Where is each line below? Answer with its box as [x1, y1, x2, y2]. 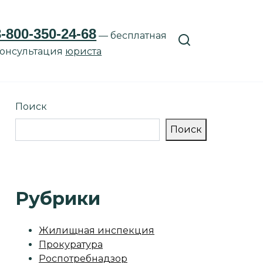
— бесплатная [96, 30, 167, 41]
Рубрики [15, 187, 100, 210]
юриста [65, 46, 102, 57]
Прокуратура [39, 239, 103, 250]
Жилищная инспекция [39, 225, 154, 236]
